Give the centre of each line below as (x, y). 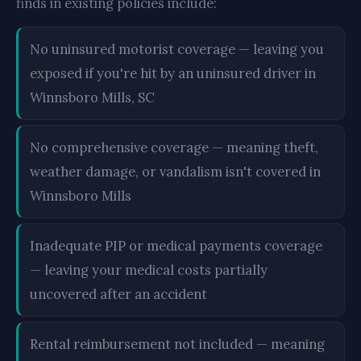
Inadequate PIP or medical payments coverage (176, 245)
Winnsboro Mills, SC (92, 97)
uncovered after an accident (118, 294)
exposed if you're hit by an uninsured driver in (173, 73)
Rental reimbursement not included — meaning (177, 344)
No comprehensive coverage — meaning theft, (174, 147)
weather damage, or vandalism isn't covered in (175, 171)
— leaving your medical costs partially (149, 270)
